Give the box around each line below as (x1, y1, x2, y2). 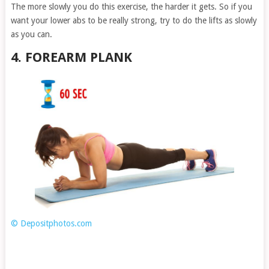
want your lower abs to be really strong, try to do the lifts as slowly (10, 16, 257, 26)
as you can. (10, 29, 52, 40)
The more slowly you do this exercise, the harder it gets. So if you (10, 2, 252, 12)
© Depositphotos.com (10, 219, 92, 229)
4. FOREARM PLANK (10, 50, 132, 65)
